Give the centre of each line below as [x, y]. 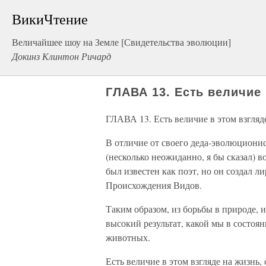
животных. [128, 237]
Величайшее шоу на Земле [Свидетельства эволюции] [121, 42]
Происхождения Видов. [154, 185]
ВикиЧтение [50, 19]
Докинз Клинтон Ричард [61, 56]
